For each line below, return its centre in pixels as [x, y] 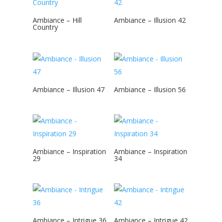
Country [45, 27]
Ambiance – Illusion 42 [150, 20]
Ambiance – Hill [57, 20]
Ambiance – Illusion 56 [150, 89]
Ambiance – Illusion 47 [68, 89]
